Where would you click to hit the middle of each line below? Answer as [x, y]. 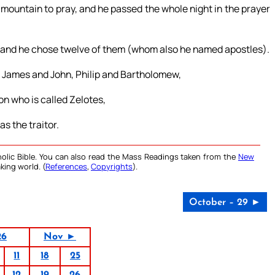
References [66, 167]
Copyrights [112, 167]
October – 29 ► [225, 203]
